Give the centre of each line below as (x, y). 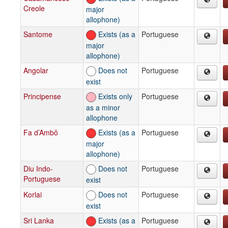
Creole (34, 8)
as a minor (103, 107)
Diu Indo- (38, 168)
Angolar (36, 70)
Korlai (33, 194)
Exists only (114, 96)
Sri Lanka (39, 220)
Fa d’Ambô (41, 132)
